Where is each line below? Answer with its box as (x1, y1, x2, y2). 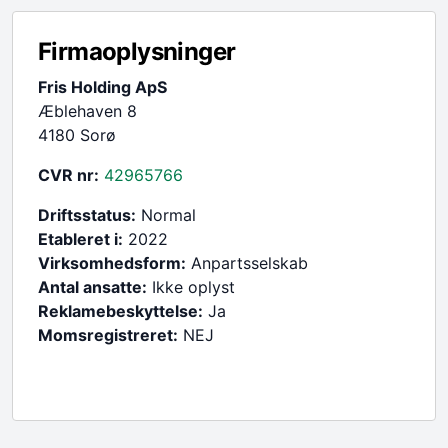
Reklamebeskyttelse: (38, 300, 203, 321)
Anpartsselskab (186, 252, 308, 273)
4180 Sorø (38, 124, 116, 145)
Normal (136, 204, 196, 225)
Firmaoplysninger (38, 36, 236, 66)
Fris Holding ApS (38, 76, 167, 97)
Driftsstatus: (38, 204, 136, 225)
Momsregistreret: (38, 324, 178, 345)
